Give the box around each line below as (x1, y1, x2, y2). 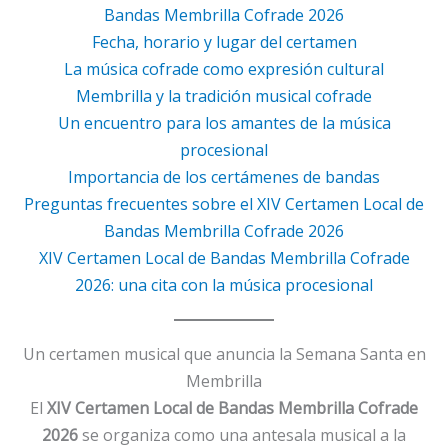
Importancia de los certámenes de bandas (68, 165, 380, 188)
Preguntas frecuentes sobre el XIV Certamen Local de (24, 192, 424, 215)
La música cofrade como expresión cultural (64, 57, 384, 80)
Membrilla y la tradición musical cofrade (76, 84, 372, 107)
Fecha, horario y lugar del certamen (91, 30, 357, 53)
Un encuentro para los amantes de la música (57, 111, 391, 134)
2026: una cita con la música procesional (75, 273, 373, 296)
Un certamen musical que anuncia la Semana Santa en (22, 342, 426, 365)
